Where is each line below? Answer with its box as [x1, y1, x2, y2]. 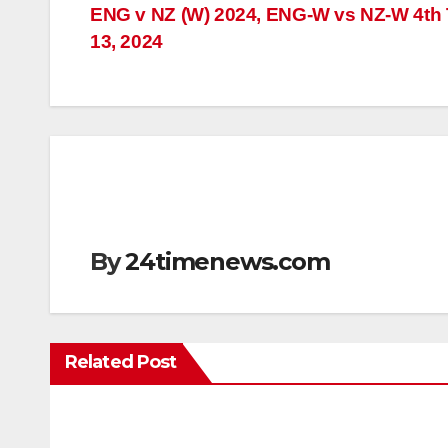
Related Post [65, 351, 177, 374]
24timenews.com [125, 247, 330, 277]
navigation [89, 43, 251, 83]
